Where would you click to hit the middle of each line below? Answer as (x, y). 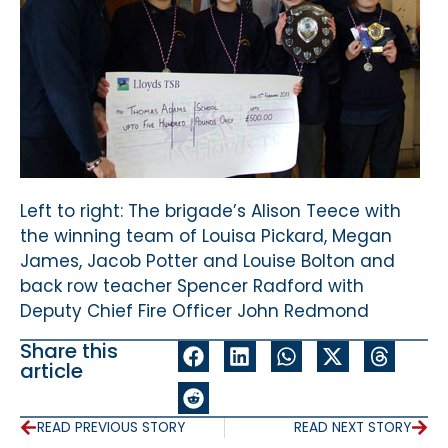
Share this (69, 350)
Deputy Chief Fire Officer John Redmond (194, 311)
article (51, 370)
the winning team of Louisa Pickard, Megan (206, 236)
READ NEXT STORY (352, 427)
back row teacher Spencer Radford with (192, 286)
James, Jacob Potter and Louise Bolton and (207, 261)
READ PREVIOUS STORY (111, 427)
